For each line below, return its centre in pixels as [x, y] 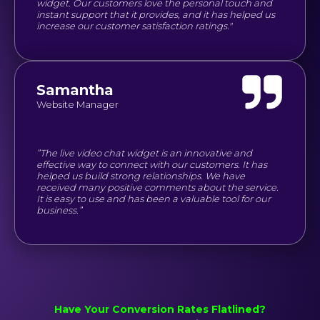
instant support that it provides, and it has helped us [156, 14]
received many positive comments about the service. [157, 187]
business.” [59, 210]
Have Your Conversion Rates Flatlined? [160, 309]
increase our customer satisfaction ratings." [134, 25]
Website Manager [77, 104]
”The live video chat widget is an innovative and [144, 152]
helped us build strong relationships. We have [141, 175]
